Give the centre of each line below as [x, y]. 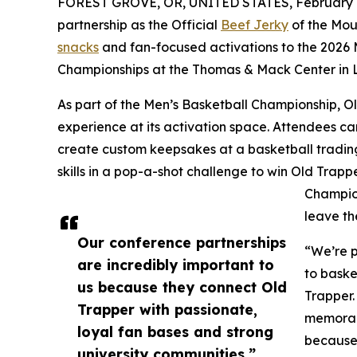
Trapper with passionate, [167, 310]
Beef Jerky [255, 25]
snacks [78, 47]
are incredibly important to [176, 265]
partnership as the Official [139, 25]
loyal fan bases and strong [175, 332]
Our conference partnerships [182, 243]
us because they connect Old [182, 287]
